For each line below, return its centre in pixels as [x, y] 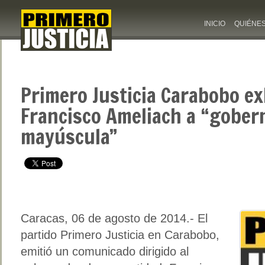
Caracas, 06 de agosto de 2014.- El [114, 218]
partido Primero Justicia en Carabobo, [120, 235]
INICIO [215, 24]
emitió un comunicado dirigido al [105, 251]
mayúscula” [69, 137]
